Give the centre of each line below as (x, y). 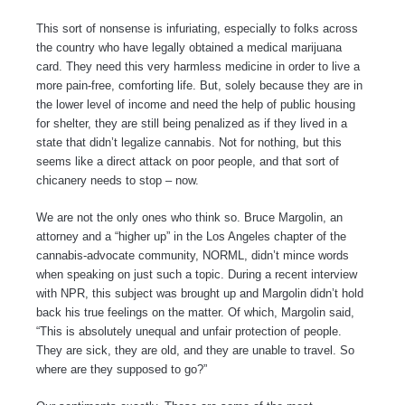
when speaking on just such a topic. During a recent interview (197, 274)
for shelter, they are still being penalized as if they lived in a (192, 123)
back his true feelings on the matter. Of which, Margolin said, (195, 312)
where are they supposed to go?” (122, 369)
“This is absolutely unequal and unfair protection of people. (189, 331)
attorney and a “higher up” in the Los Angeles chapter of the (191, 236)
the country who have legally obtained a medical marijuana (189, 47)
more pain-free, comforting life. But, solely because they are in (199, 85)
